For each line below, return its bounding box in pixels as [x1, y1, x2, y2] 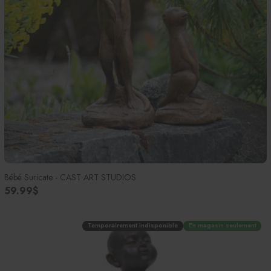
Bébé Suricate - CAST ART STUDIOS [4, 171, 136, 184]
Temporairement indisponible [88, 221, 178, 230]
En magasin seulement [188, 221, 256, 230]
